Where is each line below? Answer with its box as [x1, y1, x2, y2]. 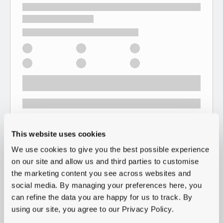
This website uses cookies [11, 129, 106, 138]
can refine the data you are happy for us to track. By [11, 193, 193, 202]
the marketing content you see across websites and [11, 169, 191, 178]
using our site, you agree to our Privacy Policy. [11, 205, 174, 214]
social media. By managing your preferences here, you [11, 181, 202, 190]
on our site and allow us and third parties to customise [11, 157, 199, 166]
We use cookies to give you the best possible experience [11, 145, 210, 154]
